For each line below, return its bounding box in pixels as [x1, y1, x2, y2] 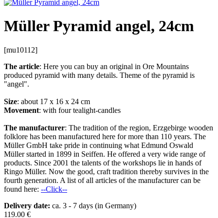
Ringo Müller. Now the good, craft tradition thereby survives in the [4, 167, 209, 176]
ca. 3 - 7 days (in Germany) [50, 201, 136, 210]
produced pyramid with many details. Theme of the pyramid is [4, 71, 195, 79]
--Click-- [41, 184, 67, 193]
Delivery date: [4, 201, 50, 210]
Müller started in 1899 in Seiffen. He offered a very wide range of [4, 149, 205, 158]
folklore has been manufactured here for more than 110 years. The [4, 132, 206, 141]
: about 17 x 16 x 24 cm [17, 97, 90, 106]
